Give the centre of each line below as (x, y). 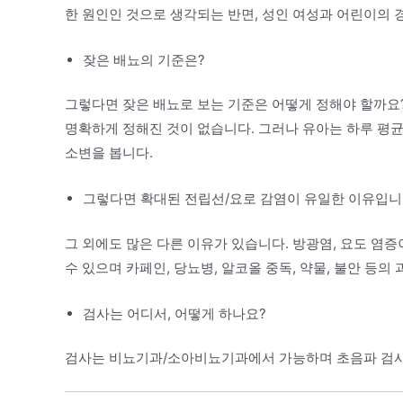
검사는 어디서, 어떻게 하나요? (175, 313)
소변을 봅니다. (109, 152)
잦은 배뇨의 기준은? (144, 59)
